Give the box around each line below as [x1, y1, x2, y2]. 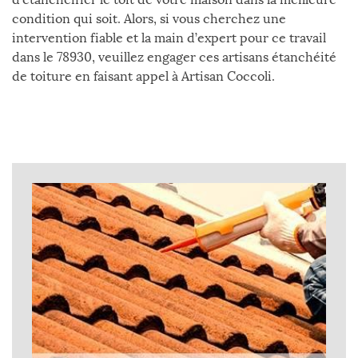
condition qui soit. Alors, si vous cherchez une [12, 11, 286, 26]
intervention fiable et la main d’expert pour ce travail [12, 30, 326, 46]
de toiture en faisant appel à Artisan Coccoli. [12, 69, 275, 84]
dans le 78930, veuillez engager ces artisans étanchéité [12, 50, 336, 65]
